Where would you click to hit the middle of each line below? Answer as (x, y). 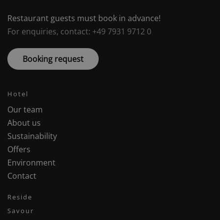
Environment (31, 163)
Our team (25, 110)
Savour (21, 211)
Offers (19, 150)
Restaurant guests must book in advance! (84, 18)
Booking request (53, 59)
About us (24, 123)
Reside (20, 197)
